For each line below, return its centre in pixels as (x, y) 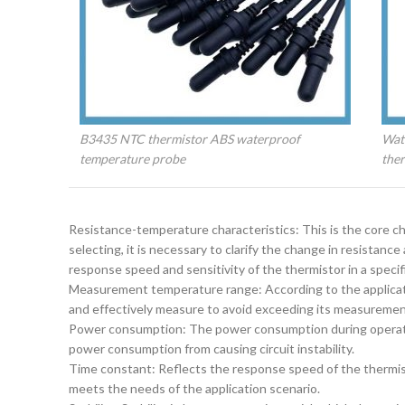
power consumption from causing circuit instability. (212, 348)
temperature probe (132, 159)
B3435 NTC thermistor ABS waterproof (190, 139)
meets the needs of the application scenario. (194, 388)
